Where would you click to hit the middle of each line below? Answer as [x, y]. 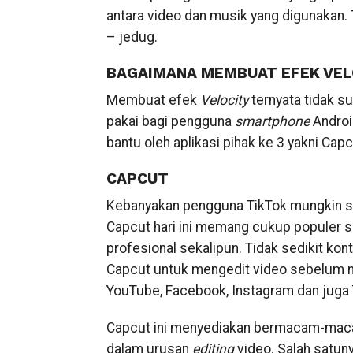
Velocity [224, 100]
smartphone [272, 121]
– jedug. [132, 37]
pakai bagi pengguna [170, 121]
